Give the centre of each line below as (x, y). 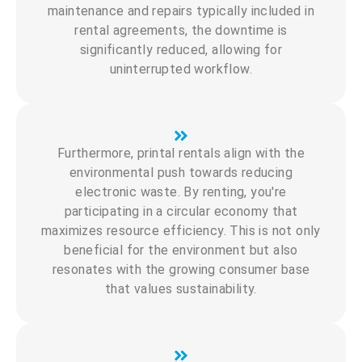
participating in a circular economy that (181, 211)
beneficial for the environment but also (181, 250)
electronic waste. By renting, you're (181, 192)
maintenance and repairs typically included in (181, 11)
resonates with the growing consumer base (181, 269)
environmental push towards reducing (181, 172)
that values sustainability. (181, 288)
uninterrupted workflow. (181, 69)
